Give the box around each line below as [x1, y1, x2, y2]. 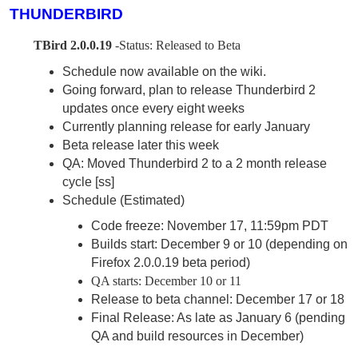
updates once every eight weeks [62, 101, 245, 115]
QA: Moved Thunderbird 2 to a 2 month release [62, 156, 327, 170]
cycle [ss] [62, 174, 114, 189]
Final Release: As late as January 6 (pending [90, 311, 345, 325]
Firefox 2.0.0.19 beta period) [90, 256, 250, 270]
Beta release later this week [62, 137, 219, 152]
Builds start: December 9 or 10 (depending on [90, 237, 348, 252]
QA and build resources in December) [90, 329, 304, 344]
